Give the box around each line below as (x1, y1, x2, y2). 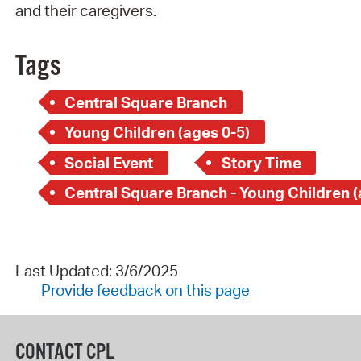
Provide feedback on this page (40, 280, 250, 300)
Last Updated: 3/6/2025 (15, 260, 178, 280)
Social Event (64, 152, 154, 172)
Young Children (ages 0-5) (64, 122, 251, 143)
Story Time (221, 152, 301, 172)
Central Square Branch (64, 92, 228, 112)
